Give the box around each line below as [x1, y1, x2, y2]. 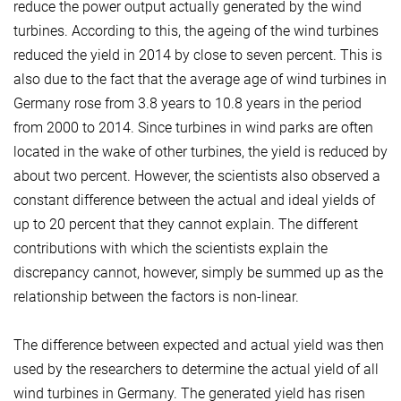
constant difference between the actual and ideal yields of [13, 191, 375, 209]
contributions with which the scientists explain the [13, 239, 328, 257]
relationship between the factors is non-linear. [13, 287, 299, 305]
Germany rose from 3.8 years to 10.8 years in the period [13, 94, 362, 112]
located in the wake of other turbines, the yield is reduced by [13, 142, 388, 160]
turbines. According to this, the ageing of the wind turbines [13, 21, 379, 39]
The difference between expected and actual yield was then [13, 336, 384, 354]
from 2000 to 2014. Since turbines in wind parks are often [13, 118, 373, 136]
